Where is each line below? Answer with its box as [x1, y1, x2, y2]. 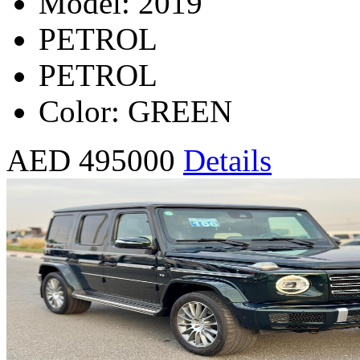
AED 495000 [6, 142, 175, 178]
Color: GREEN [39, 93, 232, 129]
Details [183, 142, 272, 178]
